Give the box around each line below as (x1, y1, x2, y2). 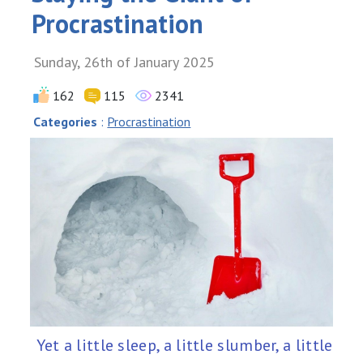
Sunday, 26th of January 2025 (34, 53, 216, 71)
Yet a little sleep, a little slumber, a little (36, 335, 333, 357)
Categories (33, 113, 98, 130)
